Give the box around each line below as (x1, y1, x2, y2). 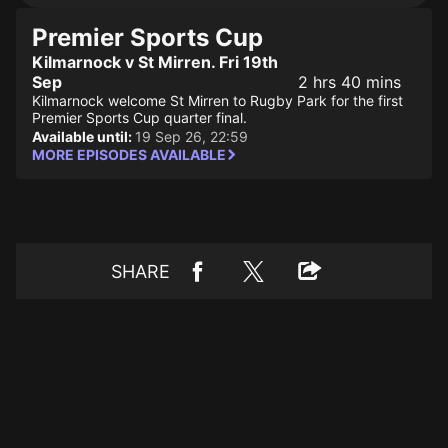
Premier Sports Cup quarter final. (32, 109, 247, 126)
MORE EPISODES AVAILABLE (32, 146, 226, 163)
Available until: (32, 128, 135, 145)
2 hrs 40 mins (297, 72, 401, 92)
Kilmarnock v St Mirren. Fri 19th (32, 52, 278, 72)
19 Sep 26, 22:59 (135, 128, 248, 145)
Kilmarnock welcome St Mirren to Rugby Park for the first (32, 92, 403, 109)
